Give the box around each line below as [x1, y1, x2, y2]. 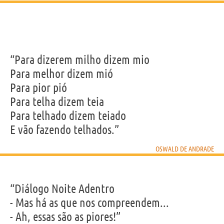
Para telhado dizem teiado [10, 108, 126, 122]
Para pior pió [10, 80, 67, 94]
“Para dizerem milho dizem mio [10, 52, 149, 66]
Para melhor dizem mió [10, 66, 113, 80]
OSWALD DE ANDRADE [155, 144, 214, 153]
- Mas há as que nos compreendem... [10, 195, 169, 209]
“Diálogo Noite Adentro [10, 181, 114, 195]
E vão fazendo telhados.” [10, 122, 119, 136]
